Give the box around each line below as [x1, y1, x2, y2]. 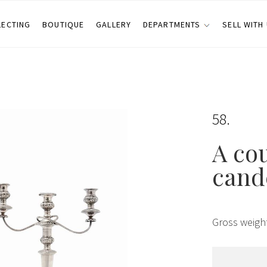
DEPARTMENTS [142, 19, 201, 30]
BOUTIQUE [42, 19, 85, 30]
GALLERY [96, 19, 131, 30]
